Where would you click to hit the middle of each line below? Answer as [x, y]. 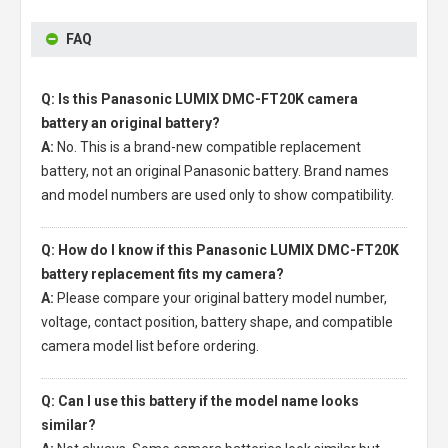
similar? [68, 425]
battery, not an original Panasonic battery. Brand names [215, 171]
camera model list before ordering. [150, 346]
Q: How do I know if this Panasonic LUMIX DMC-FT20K [220, 250]
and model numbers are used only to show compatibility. [217, 195]
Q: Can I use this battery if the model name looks [200, 401]
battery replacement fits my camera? [162, 274]
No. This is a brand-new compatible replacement [209, 147]
